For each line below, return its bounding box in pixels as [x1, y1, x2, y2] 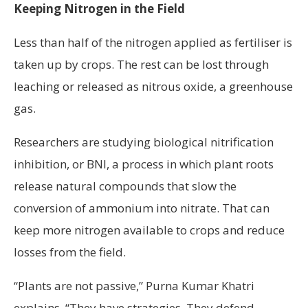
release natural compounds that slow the [14, 178, 236, 194]
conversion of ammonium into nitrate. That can [14, 200, 269, 216]
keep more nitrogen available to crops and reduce [14, 222, 285, 238]
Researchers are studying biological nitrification [14, 134, 274, 150]
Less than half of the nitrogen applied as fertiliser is [14, 34, 292, 50]
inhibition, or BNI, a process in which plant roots [14, 156, 274, 172]
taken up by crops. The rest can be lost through [14, 56, 269, 72]
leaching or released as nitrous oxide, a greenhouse [14, 78, 293, 94]
